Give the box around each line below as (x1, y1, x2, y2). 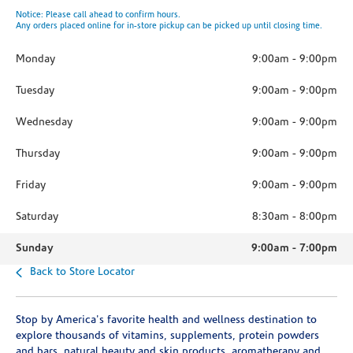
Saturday (16, 211, 58, 223)
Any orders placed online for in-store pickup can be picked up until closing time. (16, 22, 322, 31)
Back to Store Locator (30, 266, 135, 278)
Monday (16, 54, 55, 65)
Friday (16, 180, 46, 191)
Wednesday (16, 117, 72, 128)
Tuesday (16, 85, 54, 97)
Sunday (16, 243, 54, 255)
